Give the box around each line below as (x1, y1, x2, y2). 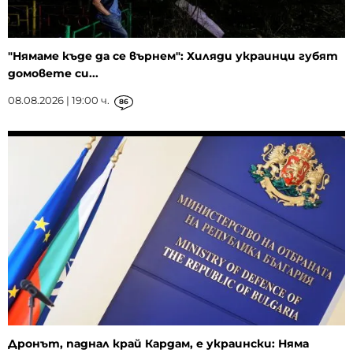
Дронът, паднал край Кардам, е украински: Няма (8, 336, 309, 351)
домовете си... (8, 65, 98, 80)
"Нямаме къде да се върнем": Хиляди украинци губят (8, 48, 338, 63)
